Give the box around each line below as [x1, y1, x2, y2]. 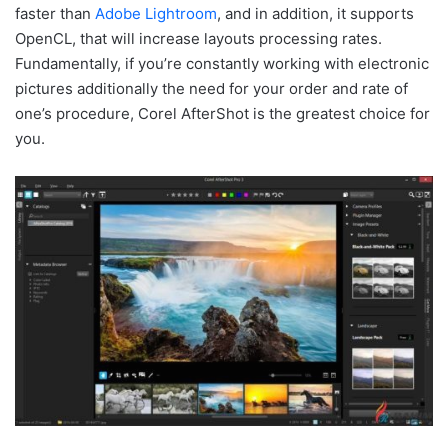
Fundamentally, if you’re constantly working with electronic [15, 53, 429, 73]
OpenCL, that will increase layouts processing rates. [15, 28, 382, 48]
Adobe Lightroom [95, 3, 217, 23]
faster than [15, 3, 95, 23]
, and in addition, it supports [217, 3, 414, 23]
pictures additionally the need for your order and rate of [15, 78, 408, 98]
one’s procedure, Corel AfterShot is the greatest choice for [15, 103, 430, 123]
